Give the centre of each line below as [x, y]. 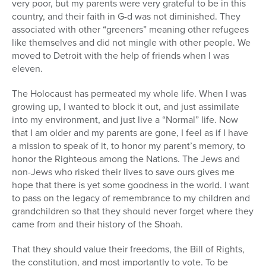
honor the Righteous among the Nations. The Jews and [126, 159]
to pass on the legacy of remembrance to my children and [131, 198]
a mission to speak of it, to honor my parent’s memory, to [129, 146]
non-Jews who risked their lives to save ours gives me [123, 172]
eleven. [27, 69]
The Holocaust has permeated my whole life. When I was [129, 94]
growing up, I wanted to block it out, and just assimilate [126, 107]
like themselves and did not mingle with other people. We [131, 43]
